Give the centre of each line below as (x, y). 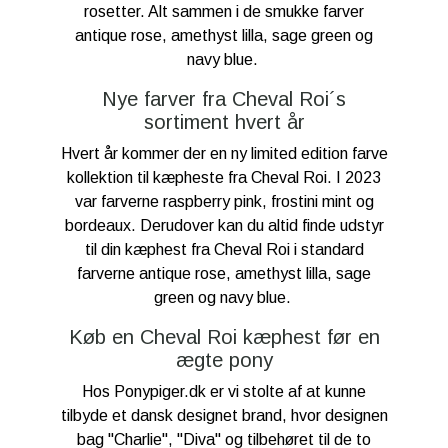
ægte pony (224, 360)
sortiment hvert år (224, 122)
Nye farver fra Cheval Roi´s (224, 99)
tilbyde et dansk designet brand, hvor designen (224, 416)
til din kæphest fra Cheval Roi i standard (224, 250)
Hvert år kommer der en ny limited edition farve (224, 154)
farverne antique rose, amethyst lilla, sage (224, 274)
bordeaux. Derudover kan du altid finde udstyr (224, 226)
